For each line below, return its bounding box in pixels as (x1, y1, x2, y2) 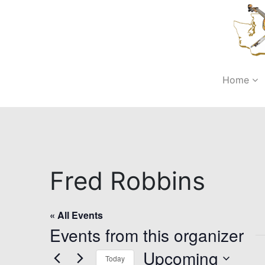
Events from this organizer (50, 223, 244, 247)
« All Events (50, 208, 103, 222)
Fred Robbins (50, 166, 205, 196)
